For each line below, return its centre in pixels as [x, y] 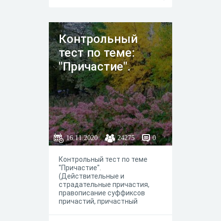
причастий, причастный [98, 201]
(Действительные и [92, 176]
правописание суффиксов [102, 193]
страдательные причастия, [104, 184]
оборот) [72, 210]
